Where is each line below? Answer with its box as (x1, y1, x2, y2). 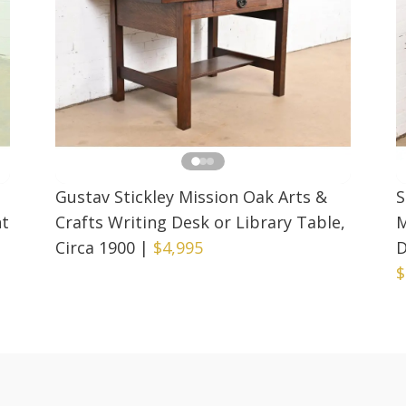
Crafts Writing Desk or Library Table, (55, 211, 346, 233)
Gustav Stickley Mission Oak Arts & (55, 186, 328, 208)
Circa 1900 (55, 237, 136, 258)
